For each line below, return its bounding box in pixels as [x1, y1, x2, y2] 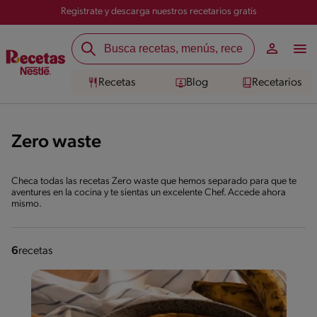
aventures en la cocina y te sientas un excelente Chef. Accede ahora [11, 188, 286, 198]
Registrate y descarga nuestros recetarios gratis [60, 6, 257, 17]
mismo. [11, 199, 42, 209]
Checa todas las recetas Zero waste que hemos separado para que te [11, 176, 296, 187]
